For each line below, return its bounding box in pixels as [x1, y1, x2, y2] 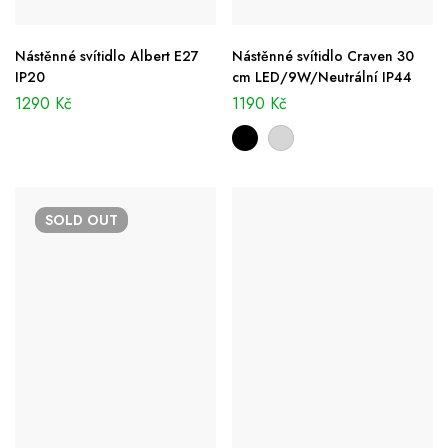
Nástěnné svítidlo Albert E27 [15, 46, 199, 67]
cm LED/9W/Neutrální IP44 [232, 67, 412, 88]
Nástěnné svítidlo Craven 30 [232, 46, 414, 67]
